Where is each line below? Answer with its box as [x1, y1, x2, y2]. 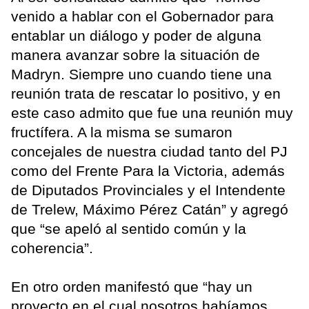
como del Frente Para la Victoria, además [11, 163, 285, 179]
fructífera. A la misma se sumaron [11, 124, 232, 141]
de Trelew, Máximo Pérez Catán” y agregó [11, 201, 288, 218]
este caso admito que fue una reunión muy [11, 105, 293, 121]
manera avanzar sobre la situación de [11, 47, 260, 63]
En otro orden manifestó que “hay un [11, 279, 252, 295]
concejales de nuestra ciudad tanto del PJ [11, 143, 288, 160]
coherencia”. [11, 240, 93, 257]
